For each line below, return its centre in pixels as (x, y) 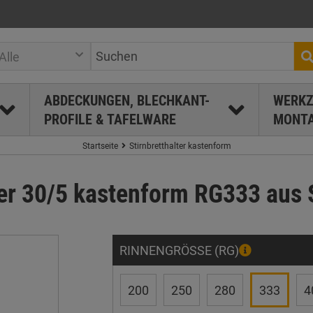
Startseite (100, 145)
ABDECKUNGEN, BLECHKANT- (126, 100)
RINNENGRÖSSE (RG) (177, 250)
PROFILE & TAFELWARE (110, 119)
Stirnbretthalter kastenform (180, 145)
